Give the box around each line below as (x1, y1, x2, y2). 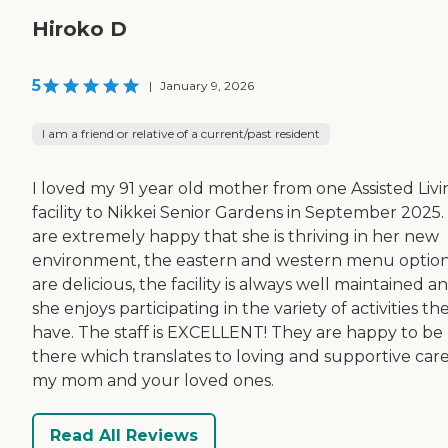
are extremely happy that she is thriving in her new (32, 227, 439, 247)
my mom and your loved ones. (32, 371, 274, 391)
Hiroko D (32, 17, 127, 42)
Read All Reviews (50, 425, 198, 445)
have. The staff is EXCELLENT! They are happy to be (32, 323, 443, 343)
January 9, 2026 (160, 78, 254, 94)
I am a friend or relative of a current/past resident (42, 126, 320, 142)
